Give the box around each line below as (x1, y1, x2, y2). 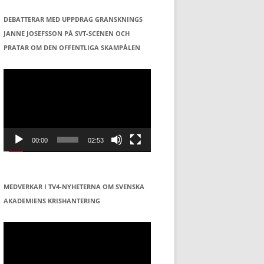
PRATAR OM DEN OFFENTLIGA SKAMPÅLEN (4, 42, 140, 52)
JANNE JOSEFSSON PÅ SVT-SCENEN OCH (4, 28, 130, 38)
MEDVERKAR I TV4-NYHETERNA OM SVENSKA (4, 182, 144, 192)
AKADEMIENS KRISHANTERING (4, 196, 100, 206)
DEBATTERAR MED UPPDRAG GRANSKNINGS (4, 14, 143, 24)
